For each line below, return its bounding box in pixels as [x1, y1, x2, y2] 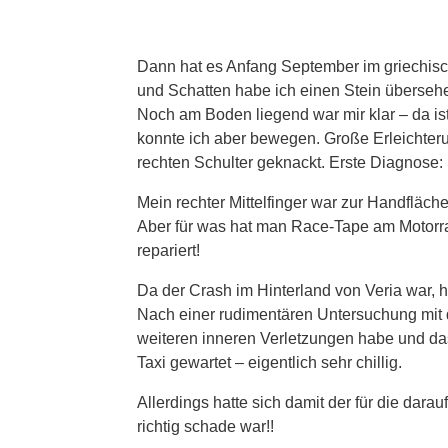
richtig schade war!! [137, 417, 274, 435]
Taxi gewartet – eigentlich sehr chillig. [137, 353, 402, 371]
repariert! [137, 241, 200, 259]
